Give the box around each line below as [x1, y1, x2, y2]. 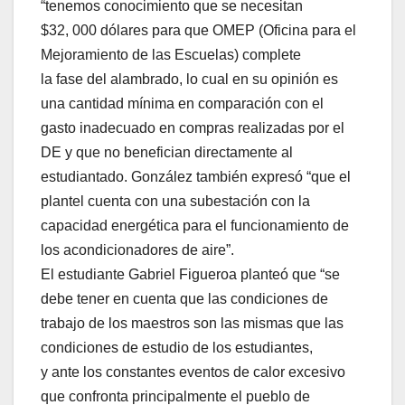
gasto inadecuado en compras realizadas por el [41, 120, 344, 137]
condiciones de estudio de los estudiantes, [41, 340, 313, 356]
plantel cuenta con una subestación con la [41, 193, 310, 210]
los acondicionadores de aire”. [41, 242, 234, 259]
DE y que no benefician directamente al [41, 145, 293, 161]
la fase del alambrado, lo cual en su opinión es [41, 71, 338, 88]
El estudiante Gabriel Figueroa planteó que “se [41, 267, 340, 283]
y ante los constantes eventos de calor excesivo [41, 364, 345, 381]
